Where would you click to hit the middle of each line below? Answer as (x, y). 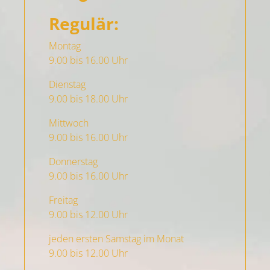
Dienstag (67, 84)
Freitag (63, 200)
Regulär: (84, 24)
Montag (70, 46)
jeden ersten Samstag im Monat (116, 239)
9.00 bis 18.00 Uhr (88, 99)
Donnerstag (73, 162)
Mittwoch (69, 123)
